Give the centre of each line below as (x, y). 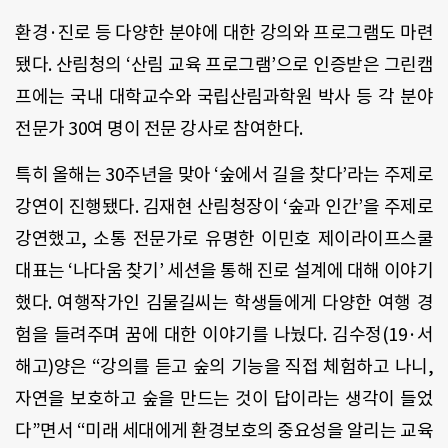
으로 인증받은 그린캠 (354, 64)
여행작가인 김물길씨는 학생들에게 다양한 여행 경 (245, 303)
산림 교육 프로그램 (201, 64)
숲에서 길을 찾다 (280, 175)
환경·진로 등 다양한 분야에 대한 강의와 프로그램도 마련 (224, 32)
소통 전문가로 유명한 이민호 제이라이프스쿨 (263, 239)
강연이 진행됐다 (75, 207)
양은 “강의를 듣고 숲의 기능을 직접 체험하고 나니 (240, 367)
